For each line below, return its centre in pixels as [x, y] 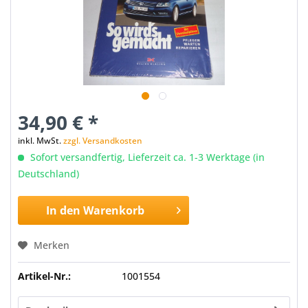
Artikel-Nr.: [44, 276]
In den [64, 210]
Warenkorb [114, 210]
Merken [52, 245]
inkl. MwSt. [41, 141]
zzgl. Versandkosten [103, 141]
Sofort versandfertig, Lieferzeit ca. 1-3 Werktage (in [146, 157]
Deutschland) [48, 174]
